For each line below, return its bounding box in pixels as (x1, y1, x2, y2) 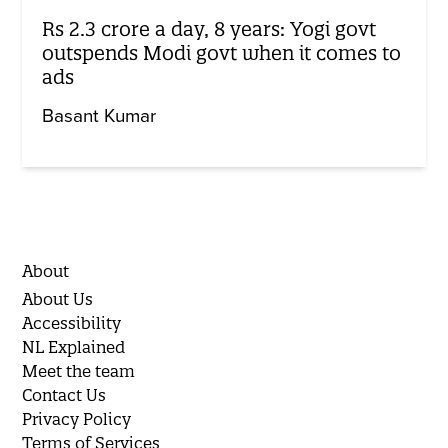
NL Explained (22, 336, 126, 357)
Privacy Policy (22, 408, 132, 429)
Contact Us (22, 384, 107, 405)
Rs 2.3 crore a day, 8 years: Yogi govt (42, 16, 377, 41)
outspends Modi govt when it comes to (42, 40, 402, 65)
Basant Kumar (42, 104, 157, 127)
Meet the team (22, 360, 136, 381)
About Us (22, 288, 94, 309)
